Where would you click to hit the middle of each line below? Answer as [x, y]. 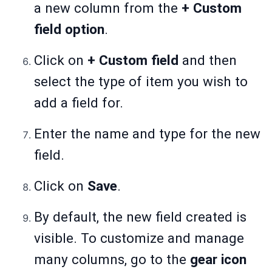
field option [69, 29]
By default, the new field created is [140, 217]
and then [208, 60]
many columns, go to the [112, 260]
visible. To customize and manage [139, 238]
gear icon [218, 260]
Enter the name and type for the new [147, 134]
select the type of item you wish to [141, 82]
